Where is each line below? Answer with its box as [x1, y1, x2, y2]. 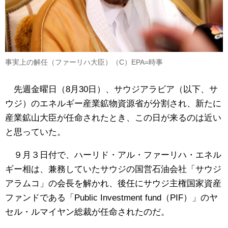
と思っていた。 [5, 127, 66, 137]
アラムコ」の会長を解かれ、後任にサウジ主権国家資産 [5, 178, 221, 188]
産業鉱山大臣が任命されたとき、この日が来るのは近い [5, 112, 221, 123]
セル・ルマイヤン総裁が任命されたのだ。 [5, 207, 169, 217]
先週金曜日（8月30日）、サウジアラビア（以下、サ [5, 84, 218, 94]
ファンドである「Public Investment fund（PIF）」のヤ [5, 192, 218, 203]
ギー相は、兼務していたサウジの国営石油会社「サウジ [5, 164, 221, 174]
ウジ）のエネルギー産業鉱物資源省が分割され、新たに [5, 98, 221, 108]
